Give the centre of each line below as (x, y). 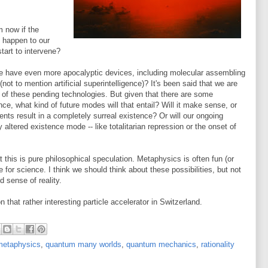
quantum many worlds (83, 244)
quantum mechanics (161, 244)
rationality (218, 244)
